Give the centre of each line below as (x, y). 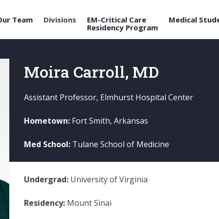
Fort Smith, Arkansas (110, 121)
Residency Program (122, 28)
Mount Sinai (89, 203)
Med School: (48, 144)
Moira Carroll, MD (91, 72)
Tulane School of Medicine (120, 144)
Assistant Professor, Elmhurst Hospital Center (108, 98)
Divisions (60, 20)
